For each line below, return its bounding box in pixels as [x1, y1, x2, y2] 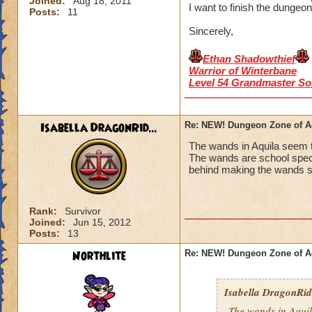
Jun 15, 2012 [73, 217, 131, 228]
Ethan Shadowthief [203, 53, 295, 65]
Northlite [72, 248, 126, 265]
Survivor [65, 205, 101, 217]
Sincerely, [189, 25, 233, 37]
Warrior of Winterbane [189, 65, 297, 77]
